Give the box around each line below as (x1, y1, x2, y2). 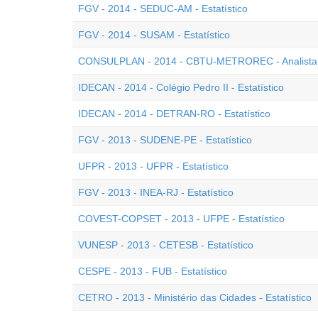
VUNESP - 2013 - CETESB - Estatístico (78, 239, 253, 251)
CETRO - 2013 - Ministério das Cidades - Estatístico (78, 292, 312, 303)
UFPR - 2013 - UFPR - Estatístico (78, 160, 229, 172)
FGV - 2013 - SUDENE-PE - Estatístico (78, 134, 252, 146)
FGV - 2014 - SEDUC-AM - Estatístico (78, 3, 248, 14)
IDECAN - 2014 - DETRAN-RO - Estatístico (78, 108, 270, 119)
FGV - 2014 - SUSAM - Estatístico (78, 29, 230, 40)
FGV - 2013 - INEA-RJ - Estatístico (78, 187, 234, 198)
